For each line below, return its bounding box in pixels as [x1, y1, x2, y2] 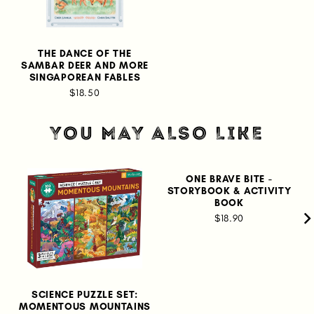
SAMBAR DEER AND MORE [21, 60, 149, 71]
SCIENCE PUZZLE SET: [31, 289, 139, 301]
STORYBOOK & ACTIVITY [167, 185, 292, 197]
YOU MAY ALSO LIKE [50, 122, 264, 144]
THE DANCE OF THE [38, 48, 132, 60]
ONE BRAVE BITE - [186, 173, 273, 185]
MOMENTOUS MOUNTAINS [18, 301, 151, 313]
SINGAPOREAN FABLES [29, 71, 141, 83]
